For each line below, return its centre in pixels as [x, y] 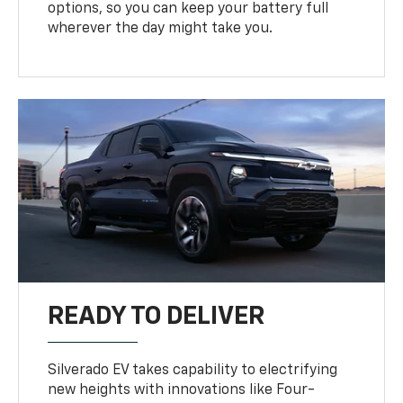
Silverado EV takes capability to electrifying [193, 370]
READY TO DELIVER [157, 316]
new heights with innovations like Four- [182, 390]
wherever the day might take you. [161, 28]
